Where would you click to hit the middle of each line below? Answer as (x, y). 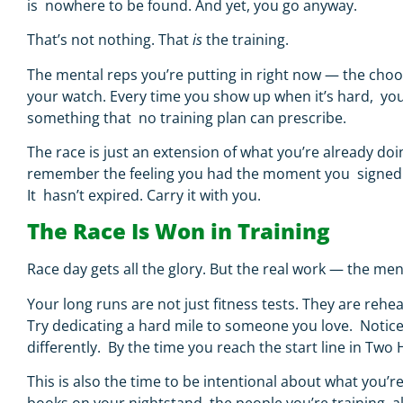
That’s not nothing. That (110, 40)
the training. (249, 40)
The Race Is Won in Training (181, 231)
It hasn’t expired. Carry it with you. (146, 196)
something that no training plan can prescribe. (188, 117)
